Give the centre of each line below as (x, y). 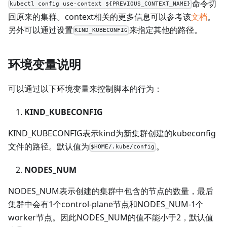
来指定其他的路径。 (166, 30)
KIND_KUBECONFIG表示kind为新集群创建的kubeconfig (112, 133)
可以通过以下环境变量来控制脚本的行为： (85, 88)
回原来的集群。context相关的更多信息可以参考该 (100, 16)
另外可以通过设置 (41, 30)
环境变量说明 (45, 64)
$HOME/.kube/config (123, 147)
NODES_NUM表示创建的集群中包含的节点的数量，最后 (111, 191)
